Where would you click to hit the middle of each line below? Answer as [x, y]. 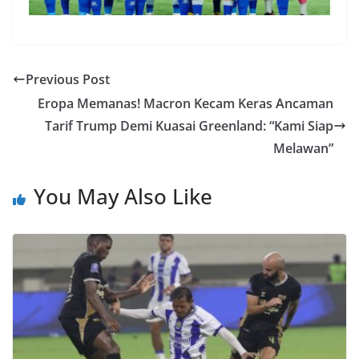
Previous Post [68, 80]
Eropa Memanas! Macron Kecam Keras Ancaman [186, 104]
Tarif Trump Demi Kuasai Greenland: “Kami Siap [189, 126]
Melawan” [303, 149]
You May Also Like [123, 197]
